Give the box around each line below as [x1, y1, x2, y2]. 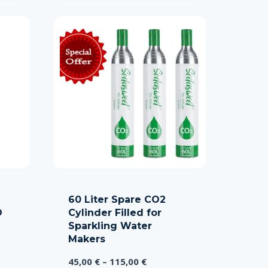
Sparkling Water [68, 220, 152, 232]
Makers [68, 233, 105, 245]
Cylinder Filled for [68, 206, 162, 218]
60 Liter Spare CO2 [68, 193, 166, 205]
